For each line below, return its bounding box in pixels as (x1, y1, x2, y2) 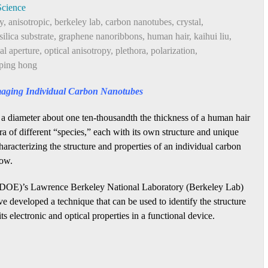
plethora (115, 45, 146, 56)
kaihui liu (194, 31, 229, 41)
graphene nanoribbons (59, 31, 142, 41)
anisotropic (8, 17, 50, 27)
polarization (151, 45, 195, 56)
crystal (176, 17, 201, 27)
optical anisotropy (44, 45, 111, 56)
